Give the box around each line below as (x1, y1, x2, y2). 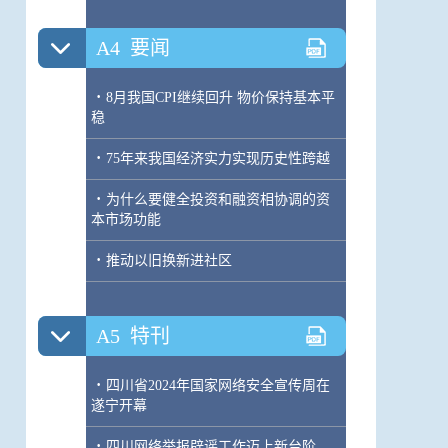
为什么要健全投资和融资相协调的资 (106, 192, 330, 207)
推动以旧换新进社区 (106, 253, 232, 268)
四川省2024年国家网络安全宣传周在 (106, 378, 330, 393)
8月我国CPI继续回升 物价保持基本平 (106, 90, 335, 105)
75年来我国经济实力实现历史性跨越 (106, 151, 330, 166)
